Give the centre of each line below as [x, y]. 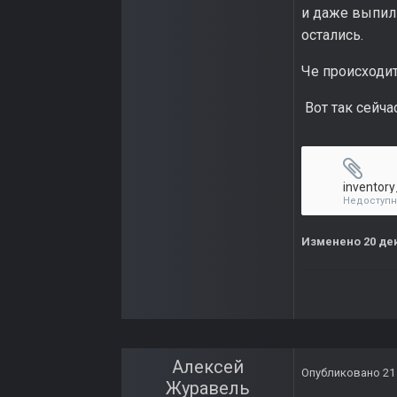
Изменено [332, 242]
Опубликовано [342, 373]
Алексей [207, 367]
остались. [332, 35]
